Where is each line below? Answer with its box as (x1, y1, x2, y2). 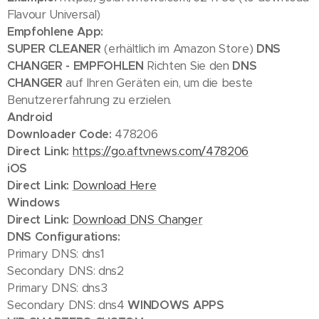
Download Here (72, 178, 157, 193)
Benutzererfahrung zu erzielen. (7, 93, 172, 108)
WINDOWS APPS (127, 298, 224, 313)
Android (7, 110, 53, 125)
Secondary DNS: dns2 (7, 263, 124, 278)
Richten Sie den (143, 58, 229, 73)
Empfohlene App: (7, 24, 104, 39)
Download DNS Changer (72, 212, 203, 227)
